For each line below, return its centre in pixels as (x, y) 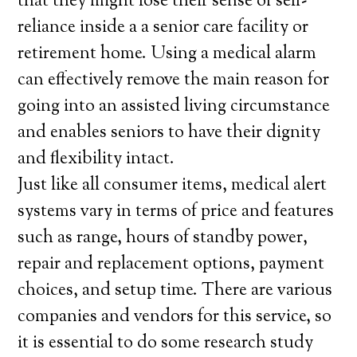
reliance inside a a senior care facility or (163, 28)
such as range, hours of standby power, (163, 238)
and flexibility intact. (96, 159)
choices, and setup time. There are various (175, 291)
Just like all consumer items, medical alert (173, 186)
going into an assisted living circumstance (174, 107)
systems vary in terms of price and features (176, 212)
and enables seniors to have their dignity (169, 133)
